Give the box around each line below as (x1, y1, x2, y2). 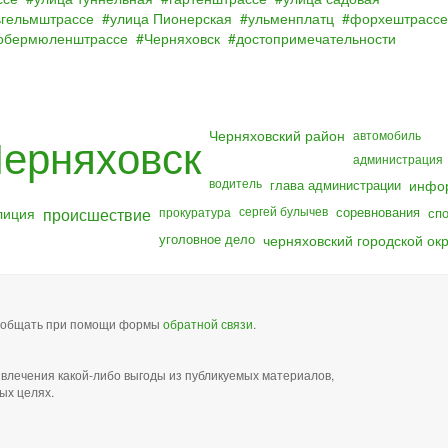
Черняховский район (209, 125, 345, 145)
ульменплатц (248, 8, 334, 28)
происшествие (43, 202, 151, 226)
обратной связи (163, 315, 253, 332)
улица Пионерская (110, 8, 232, 28)
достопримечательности (236, 28, 396, 48)
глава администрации (270, 175, 401, 194)
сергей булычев (239, 202, 328, 220)
